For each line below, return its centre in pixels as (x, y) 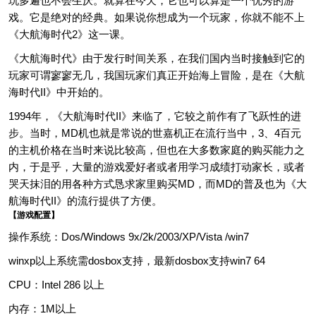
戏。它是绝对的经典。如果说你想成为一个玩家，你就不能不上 (157, 17)
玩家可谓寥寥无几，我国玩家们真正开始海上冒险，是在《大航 (157, 75)
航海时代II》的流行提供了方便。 (85, 201)
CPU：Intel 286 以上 (56, 285)
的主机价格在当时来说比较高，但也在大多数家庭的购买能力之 (157, 150)
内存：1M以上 (42, 309)
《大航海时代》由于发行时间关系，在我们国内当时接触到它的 (157, 58)
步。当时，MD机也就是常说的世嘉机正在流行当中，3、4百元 (155, 133)
